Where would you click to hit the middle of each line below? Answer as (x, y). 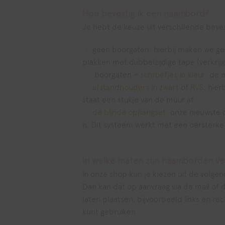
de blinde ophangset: (130, 112)
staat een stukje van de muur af (138, 100)
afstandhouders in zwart (136, 87)
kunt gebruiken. (110, 212)
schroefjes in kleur (173, 75)
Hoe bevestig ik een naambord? (146, 13)
